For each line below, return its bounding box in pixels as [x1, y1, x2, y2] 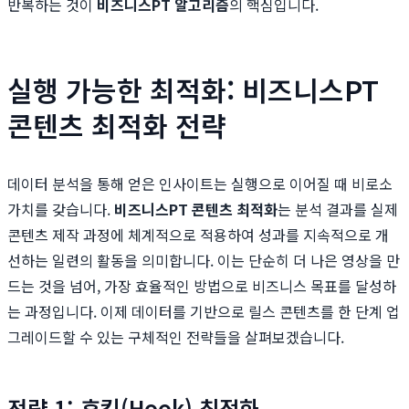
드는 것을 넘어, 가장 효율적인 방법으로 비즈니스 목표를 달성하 [7, 275, 396, 298]
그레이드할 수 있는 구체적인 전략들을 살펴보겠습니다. [7, 326, 344, 349]
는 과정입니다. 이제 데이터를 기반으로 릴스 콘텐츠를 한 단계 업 [7, 300, 400, 323]
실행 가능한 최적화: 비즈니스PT [7, 69, 379, 110]
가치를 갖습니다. [7, 198, 114, 221]
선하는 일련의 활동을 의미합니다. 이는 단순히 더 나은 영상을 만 [7, 249, 400, 272]
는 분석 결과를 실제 [278, 198, 398, 221]
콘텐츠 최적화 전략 [7, 105, 226, 146]
